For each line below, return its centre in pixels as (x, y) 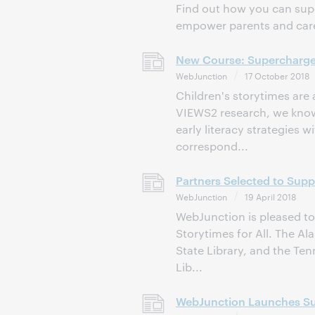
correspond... (212, 146)
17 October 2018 (277, 75)
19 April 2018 (270, 196)
